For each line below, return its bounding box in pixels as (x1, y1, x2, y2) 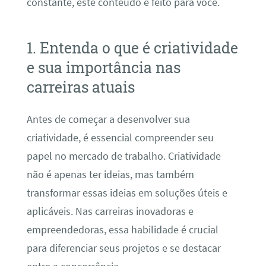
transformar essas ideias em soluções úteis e (26, 186, 227, 199)
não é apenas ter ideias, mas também (26, 167, 194, 181)
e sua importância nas (26, 58, 180, 78)
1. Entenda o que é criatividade (26, 38, 238, 58)
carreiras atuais (26, 77, 135, 97)
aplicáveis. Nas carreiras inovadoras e (26, 204, 194, 218)
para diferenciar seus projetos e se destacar (26, 241, 221, 255)
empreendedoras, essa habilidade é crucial (26, 223, 218, 236)
